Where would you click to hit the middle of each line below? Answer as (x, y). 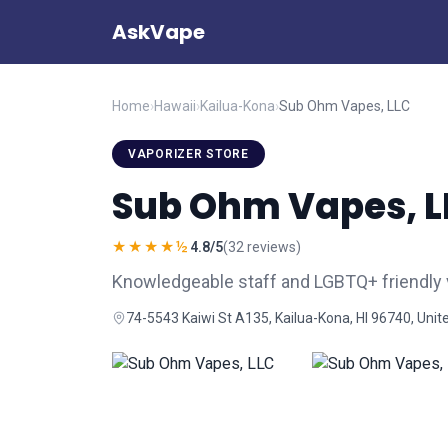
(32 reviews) (262, 247)
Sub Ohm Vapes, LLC (344, 106)
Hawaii (175, 106)
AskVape (158, 32)
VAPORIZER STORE (188, 154)
